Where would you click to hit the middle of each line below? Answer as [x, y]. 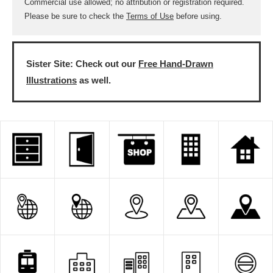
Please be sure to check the [75, 16]
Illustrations [51, 80]
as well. [94, 80]
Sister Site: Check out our [82, 64]
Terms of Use [150, 16]
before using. [198, 16]
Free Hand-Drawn [176, 64]
